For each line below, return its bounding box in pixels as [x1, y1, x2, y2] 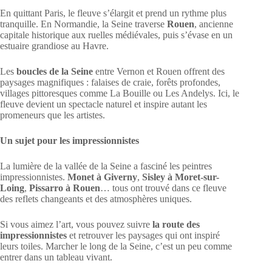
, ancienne [194, 19, 233, 30]
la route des [152, 219, 200, 230]
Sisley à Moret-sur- [142, 172, 219, 183]
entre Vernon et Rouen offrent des [93, 66, 225, 77]
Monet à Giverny [67, 172, 137, 183]
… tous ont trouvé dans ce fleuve [100, 183, 226, 194]
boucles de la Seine [16, 66, 93, 77]
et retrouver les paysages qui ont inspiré [67, 230, 220, 241]
